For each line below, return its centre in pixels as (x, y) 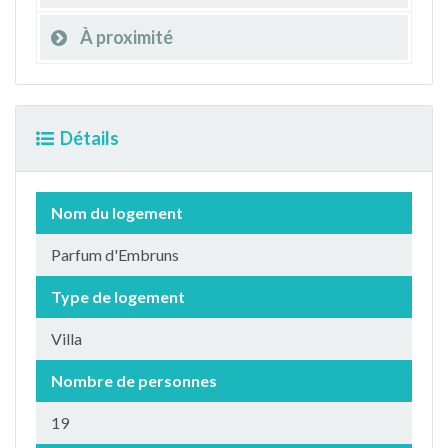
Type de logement (118, 296)
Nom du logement (117, 212)
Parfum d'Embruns (115, 254)
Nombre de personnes (134, 380)
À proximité (126, 37)
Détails (89, 138)
